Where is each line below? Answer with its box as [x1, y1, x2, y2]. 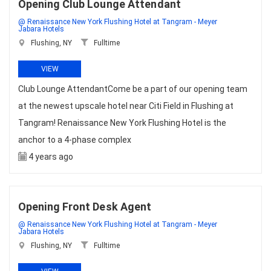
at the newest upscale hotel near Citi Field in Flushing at [18, 101, 233, 111]
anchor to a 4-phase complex [18, 135, 131, 145]
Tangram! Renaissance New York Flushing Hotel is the [18, 118, 226, 128]
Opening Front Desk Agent [18, 200, 152, 213]
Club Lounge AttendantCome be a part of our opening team [18, 84, 247, 94]
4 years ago [27, 152, 73, 162]
